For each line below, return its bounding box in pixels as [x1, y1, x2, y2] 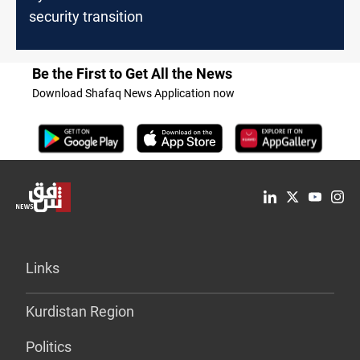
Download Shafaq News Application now [32, 86, 235, 100]
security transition [29, 7, 143, 25]
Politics [26, 337, 72, 355]
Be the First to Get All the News [32, 64, 232, 82]
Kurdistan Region [26, 302, 134, 320]
